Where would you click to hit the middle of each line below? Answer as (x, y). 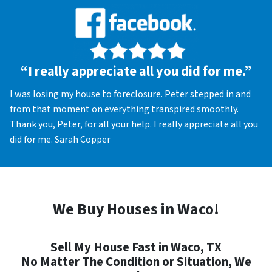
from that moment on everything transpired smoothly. (124, 109)
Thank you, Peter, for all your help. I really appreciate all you (134, 124)
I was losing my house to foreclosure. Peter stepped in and (130, 94)
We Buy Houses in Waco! (136, 210)
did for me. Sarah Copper (60, 139)
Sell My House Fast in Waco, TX (136, 248)
